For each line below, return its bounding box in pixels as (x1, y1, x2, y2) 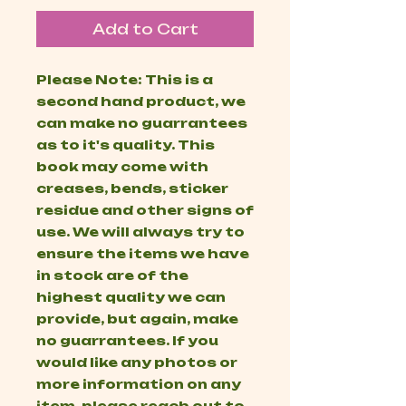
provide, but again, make (36, 311, 238, 327)
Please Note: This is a (36, 72, 213, 88)
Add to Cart (92, 20, 198, 39)
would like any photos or (36, 354, 237, 371)
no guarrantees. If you (36, 333, 218, 349)
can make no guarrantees (36, 115, 247, 131)
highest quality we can (36, 289, 226, 305)
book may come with (36, 159, 208, 175)
